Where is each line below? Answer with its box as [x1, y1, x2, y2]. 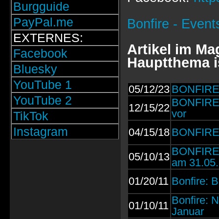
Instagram [13, 125, 68, 138]
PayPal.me [13, 15, 73, 29]
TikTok [13, 109, 48, 123]
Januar [171, 205, 204, 218]
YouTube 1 [13, 78, 72, 91]
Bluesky [13, 62, 57, 76]
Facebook [13, 46, 67, 60]
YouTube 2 [13, 93, 72, 107]
